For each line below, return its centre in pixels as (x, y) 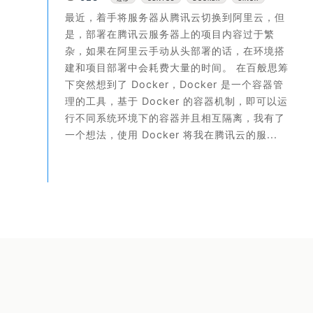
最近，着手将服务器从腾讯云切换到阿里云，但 (175, 17)
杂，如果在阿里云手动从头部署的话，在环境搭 (175, 51)
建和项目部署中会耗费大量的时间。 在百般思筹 (177, 68)
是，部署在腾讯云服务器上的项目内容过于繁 (170, 34)
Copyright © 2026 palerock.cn (105, 255)
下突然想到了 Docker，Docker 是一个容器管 (174, 85)
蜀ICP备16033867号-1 (234, 255)
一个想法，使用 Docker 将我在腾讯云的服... (171, 135)
